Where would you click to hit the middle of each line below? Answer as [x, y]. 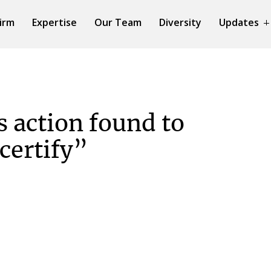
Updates [239, 22]
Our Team [118, 22]
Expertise [54, 22]
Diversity [180, 22]
